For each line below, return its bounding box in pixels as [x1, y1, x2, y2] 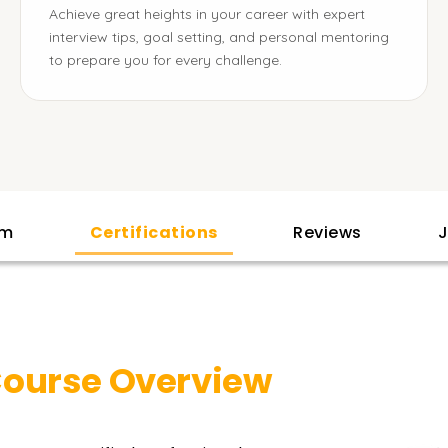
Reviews [293, 221, 362, 244]
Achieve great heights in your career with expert [49, 5, 365, 23]
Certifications [89, 221, 218, 244]
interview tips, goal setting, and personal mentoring [49, 28, 389, 46]
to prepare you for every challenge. [49, 51, 282, 69]
